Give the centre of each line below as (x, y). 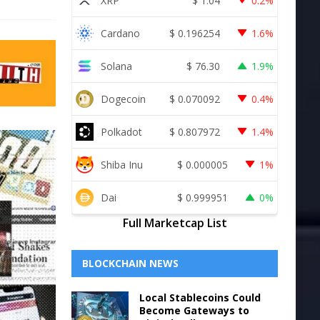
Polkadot (121, 131)
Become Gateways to (194, 310)
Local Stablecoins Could (200, 297)
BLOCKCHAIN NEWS (130, 263)
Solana (116, 66)
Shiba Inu (121, 164)
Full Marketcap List (175, 223)
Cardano (120, 33)
